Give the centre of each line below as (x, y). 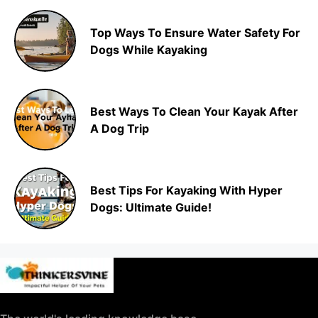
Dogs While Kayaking (149, 49)
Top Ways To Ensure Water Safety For (195, 32)
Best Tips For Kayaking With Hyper (186, 190)
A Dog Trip (120, 128)
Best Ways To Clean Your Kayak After (194, 111)
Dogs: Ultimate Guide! (151, 207)
